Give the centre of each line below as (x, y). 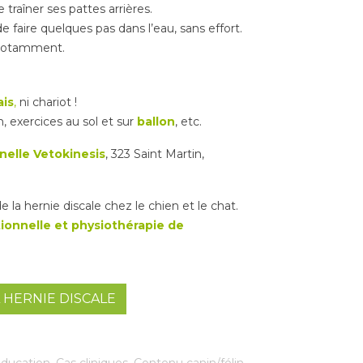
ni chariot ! (47, 102)
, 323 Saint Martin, (155, 154)
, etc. (188, 121)
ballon (156, 121)
